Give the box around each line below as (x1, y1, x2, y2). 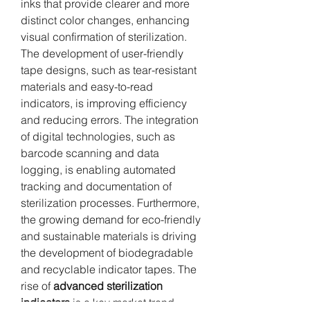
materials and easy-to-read (21, 79, 153, 93)
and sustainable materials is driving (21, 228, 197, 243)
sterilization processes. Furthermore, (21, 195, 199, 210)
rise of (21, 278, 53, 293)
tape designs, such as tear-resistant (21, 62, 197, 77)
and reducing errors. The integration (21, 112, 199, 127)
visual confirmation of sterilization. (21, 29, 187, 44)
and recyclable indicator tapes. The (21, 262, 197, 276)
